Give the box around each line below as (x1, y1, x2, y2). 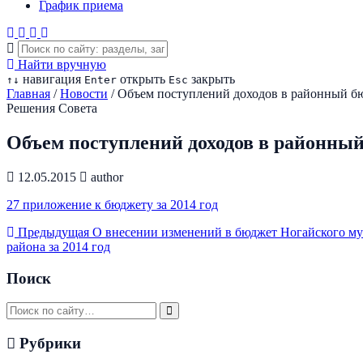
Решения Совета (6, 101, 97, 115)
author (88, 169, 123, 184)
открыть (117, 72, 165, 86)
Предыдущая (15, 224, 89, 239)
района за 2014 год (6, 239, 110, 254)
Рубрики (15, 334, 81, 352)
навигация (19, 72, 81, 86)
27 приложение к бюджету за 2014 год (6, 197, 218, 211)
